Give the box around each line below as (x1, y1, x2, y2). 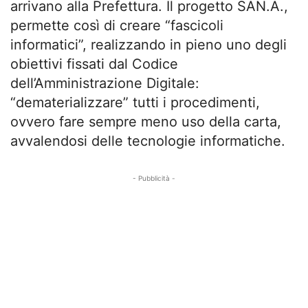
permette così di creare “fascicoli (10, 17, 223, 34)
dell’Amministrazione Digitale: (10, 75, 199, 92)
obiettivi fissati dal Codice (10, 56, 178, 73)
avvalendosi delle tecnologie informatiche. (10, 133, 285, 150)
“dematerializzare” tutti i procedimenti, (10, 94, 260, 111)
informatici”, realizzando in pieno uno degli (10, 36, 287, 54)
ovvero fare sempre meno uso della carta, (10, 113, 281, 131)
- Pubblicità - (133, 174, 175, 183)
